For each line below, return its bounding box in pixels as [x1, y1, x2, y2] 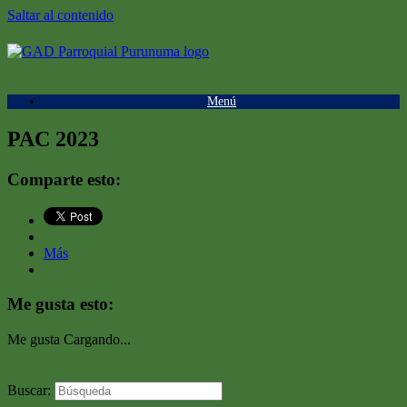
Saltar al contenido [7, 7, 114, 23]
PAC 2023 [7, 126, 99, 151]
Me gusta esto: [7, 294, 114, 314]
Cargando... [64, 331, 131, 347]
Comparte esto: [7, 169, 121, 189]
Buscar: [7, 382, 51, 398]
